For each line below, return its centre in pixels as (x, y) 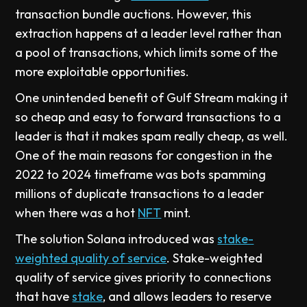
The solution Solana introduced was (116, 239)
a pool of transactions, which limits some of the (147, 52)
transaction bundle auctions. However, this (134, 14)
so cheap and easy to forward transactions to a (148, 117)
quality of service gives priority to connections (144, 277)
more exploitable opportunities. (102, 72)
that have (44, 296)
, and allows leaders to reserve (187, 296)
